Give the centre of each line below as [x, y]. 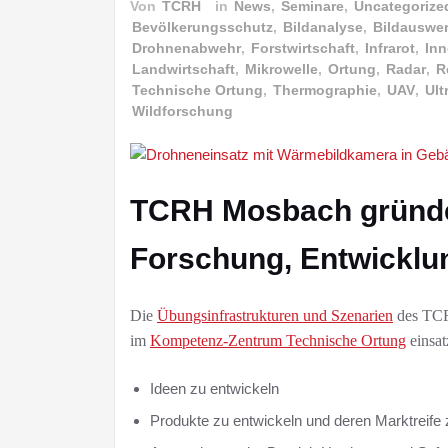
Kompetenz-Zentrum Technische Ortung [278, 340]
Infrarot [390, 47]
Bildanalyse [323, 26]
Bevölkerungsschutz [202, 26]
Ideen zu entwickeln [214, 388]
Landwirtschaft [183, 68]
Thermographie [325, 89]
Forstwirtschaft [303, 47]
